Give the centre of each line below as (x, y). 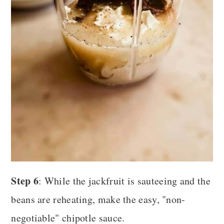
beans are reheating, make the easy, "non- (98, 199)
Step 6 (25, 180)
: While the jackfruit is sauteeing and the (124, 180)
